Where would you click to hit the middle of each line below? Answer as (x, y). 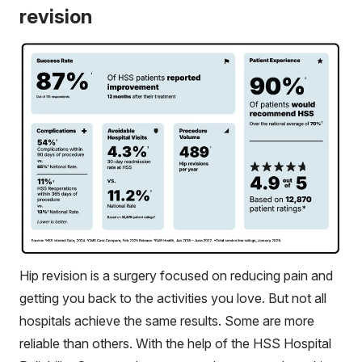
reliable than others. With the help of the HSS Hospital (175, 343)
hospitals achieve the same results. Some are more (167, 320)
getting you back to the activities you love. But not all (173, 298)
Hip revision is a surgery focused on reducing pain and (176, 275)
